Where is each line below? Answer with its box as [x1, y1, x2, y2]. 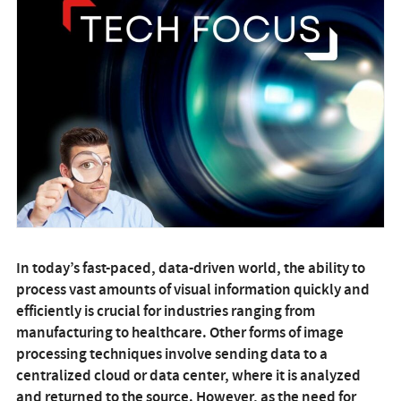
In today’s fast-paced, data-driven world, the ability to [15, 257, 365, 277]
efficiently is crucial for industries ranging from [15, 300, 315, 320]
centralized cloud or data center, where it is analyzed [15, 364, 361, 385]
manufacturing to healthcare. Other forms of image [15, 321, 344, 342]
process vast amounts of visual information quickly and [15, 278, 370, 299]
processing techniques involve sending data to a [15, 343, 328, 363]
